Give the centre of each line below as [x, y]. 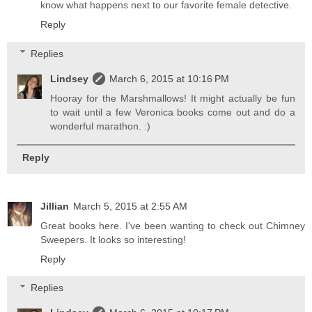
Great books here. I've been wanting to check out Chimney [173, 225]
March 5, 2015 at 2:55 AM [130, 206]
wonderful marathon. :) [101, 126]
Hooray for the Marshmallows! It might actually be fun [173, 98]
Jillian [55, 206]
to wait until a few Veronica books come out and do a [173, 112]
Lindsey [70, 78]
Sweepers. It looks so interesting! [113, 239]
